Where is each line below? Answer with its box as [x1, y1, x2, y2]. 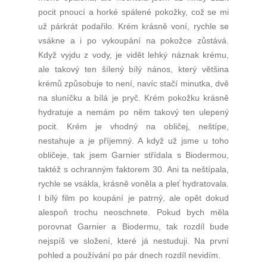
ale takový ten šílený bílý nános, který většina [38, 64, 229, 74]
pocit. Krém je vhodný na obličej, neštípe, [38, 122, 229, 132]
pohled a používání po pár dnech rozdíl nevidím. [38, 250, 221, 260]
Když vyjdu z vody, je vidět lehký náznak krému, [38, 50, 229, 60]
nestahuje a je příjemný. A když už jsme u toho [38, 136, 229, 146]
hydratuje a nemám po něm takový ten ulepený [38, 107, 229, 117]
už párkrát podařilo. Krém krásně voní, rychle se [38, 21, 229, 32]
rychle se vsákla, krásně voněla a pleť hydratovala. [38, 179, 229, 189]
